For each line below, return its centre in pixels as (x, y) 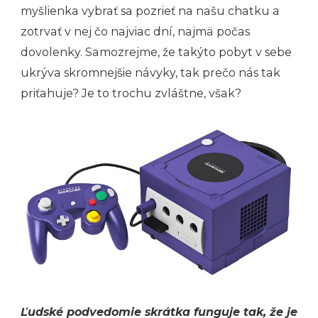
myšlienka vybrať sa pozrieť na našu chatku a (150, 11)
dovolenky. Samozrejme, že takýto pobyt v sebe (156, 53)
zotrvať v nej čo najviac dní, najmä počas (135, 32)
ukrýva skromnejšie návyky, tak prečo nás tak (150, 73)
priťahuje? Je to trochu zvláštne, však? (131, 94)
